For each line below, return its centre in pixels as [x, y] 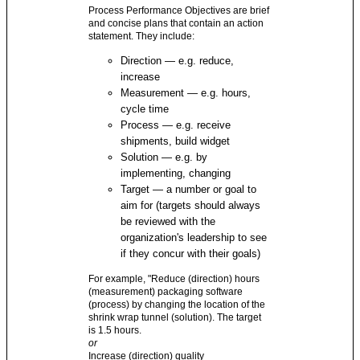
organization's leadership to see [194, 238]
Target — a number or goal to [189, 190]
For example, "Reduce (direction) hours [174, 279]
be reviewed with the [168, 222]
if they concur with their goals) [191, 254]
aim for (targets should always [191, 206]
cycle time [145, 109]
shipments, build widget [176, 141]
